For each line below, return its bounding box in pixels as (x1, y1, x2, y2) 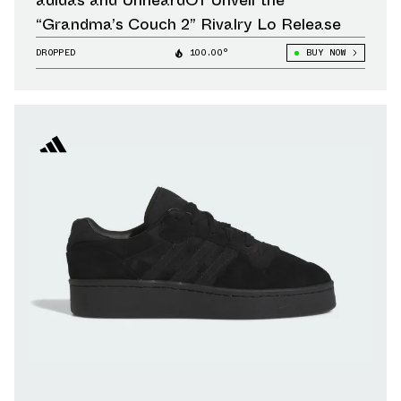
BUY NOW (305, 46, 346, 60)
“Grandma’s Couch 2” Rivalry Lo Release (36, 13, 341, 37)
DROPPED (36, 46, 76, 60)
